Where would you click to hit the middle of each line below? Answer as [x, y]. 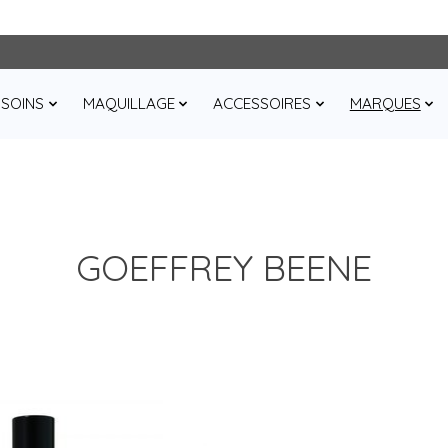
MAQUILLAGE [128, 104]
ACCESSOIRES [262, 104]
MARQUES [385, 104]
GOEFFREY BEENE [224, 267]
